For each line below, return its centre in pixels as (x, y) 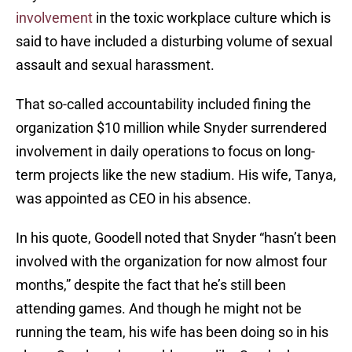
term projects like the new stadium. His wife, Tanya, (176, 175)
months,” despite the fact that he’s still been (151, 285)
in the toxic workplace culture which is (212, 18)
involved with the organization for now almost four (171, 262)
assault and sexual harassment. (115, 65)
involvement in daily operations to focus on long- (165, 152)
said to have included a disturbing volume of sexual (174, 42)
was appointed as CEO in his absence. (134, 199)
